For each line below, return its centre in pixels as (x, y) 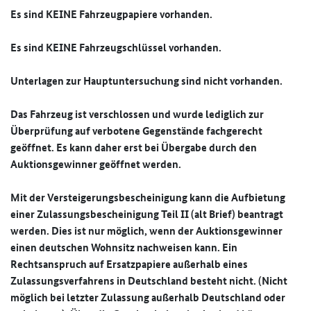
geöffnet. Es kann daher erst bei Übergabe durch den (134, 148)
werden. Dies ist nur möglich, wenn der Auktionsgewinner (146, 231)
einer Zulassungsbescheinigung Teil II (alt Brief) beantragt (147, 214)
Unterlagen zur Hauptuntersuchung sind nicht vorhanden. (148, 81)
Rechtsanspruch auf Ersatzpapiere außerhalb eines (129, 264)
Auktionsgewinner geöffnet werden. (96, 164)
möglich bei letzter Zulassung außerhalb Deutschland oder (148, 297)
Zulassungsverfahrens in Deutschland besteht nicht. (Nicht (149, 281)
